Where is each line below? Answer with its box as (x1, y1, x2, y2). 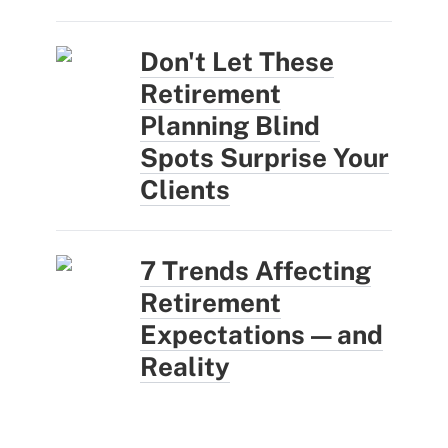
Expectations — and (140, 318, 383, 350)
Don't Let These (140, 45, 334, 77)
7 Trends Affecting (140, 254, 371, 286)
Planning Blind (140, 109, 320, 141)
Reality (140, 350, 230, 382)
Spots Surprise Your (140, 141, 389, 173)
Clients (140, 173, 230, 205)
